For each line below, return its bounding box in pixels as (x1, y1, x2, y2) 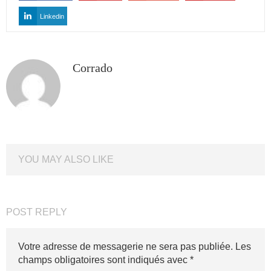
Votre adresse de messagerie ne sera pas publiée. (18, 241, 233, 252)
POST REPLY (6, 207, 67, 217)
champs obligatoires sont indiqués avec (18, 255, 190, 265)
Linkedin (40, 13, 64, 20)
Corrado (73, 61, 113, 74)
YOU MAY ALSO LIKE (18, 154, 114, 165)
